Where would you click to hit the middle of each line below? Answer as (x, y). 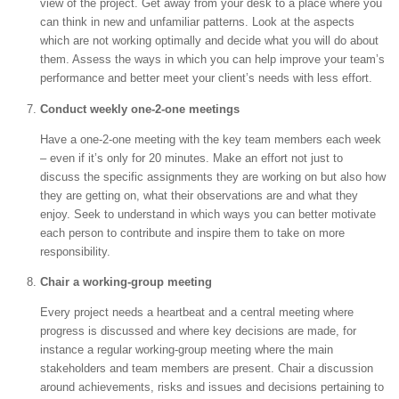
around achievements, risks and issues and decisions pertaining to (212, 387)
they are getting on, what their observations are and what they (199, 195)
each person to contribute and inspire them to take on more (192, 232)
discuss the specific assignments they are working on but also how (213, 176)
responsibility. (75, 251)
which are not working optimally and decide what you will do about (209, 41)
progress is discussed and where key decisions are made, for (198, 331)
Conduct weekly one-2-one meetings (140, 109)
